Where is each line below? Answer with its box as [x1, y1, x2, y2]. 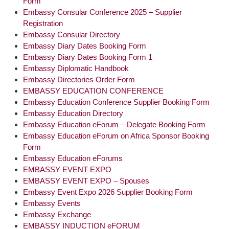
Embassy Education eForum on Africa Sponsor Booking [23, 131, 209, 140]
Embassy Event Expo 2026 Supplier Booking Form [23, 187, 193, 196]
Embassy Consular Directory [23, 30, 120, 39]
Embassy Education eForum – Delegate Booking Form [23, 120, 205, 129]
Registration [23, 18, 63, 28]
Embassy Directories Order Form [23, 75, 135, 84]
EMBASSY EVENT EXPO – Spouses [23, 176, 149, 185]
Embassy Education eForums [23, 153, 123, 163]
